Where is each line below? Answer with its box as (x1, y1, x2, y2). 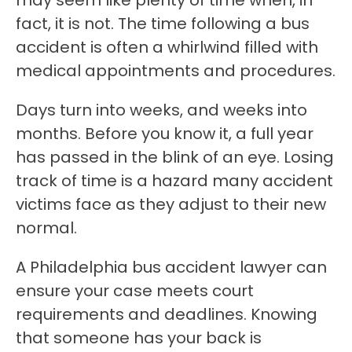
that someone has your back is (16, 327, 262, 350)
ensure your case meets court (16, 280, 254, 302)
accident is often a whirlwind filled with (16, 36, 318, 59)
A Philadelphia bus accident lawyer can (16, 256, 327, 279)
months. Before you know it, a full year (16, 123, 313, 145)
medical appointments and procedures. (16, 60, 335, 82)
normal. (16, 217, 77, 240)
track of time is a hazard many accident (16, 170, 333, 192)
